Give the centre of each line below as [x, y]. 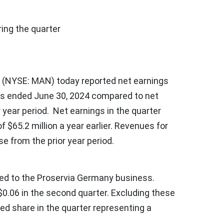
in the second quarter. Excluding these [97, 192]
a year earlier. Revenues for [113, 125]
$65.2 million [32, 125]
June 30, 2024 [62, 95]
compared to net [124, 95]
